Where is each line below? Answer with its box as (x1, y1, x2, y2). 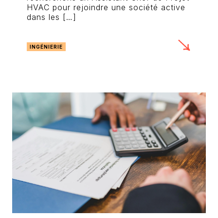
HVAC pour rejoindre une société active (27, 2, 185, 12)
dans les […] (27, 12, 76, 22)
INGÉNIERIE (30, 43, 63, 50)
